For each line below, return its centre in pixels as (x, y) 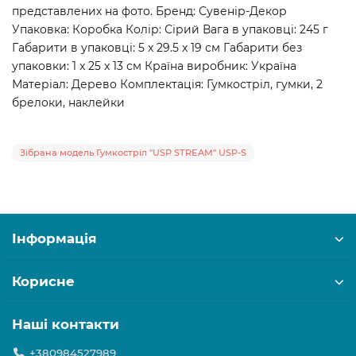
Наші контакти (66, 324)
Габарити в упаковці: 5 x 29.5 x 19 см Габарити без (157, 47)
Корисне (43, 281)
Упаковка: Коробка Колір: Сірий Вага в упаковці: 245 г (170, 29)
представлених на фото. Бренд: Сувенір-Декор (149, 11)
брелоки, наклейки (68, 102)
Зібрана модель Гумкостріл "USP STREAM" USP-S (133, 152)
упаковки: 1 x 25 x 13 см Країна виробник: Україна (154, 66)
